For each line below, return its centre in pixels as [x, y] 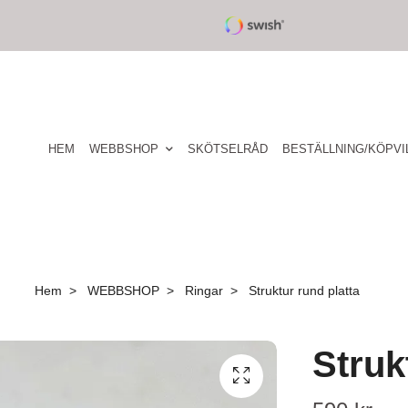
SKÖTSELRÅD [228, 148]
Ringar [204, 291]
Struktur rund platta [302, 291]
